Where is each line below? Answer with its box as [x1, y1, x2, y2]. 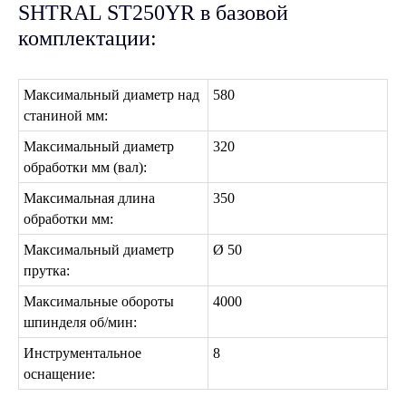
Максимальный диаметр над [24, 86, 199, 102]
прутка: [24, 262, 70, 278]
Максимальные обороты [24, 293, 174, 309]
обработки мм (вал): [24, 159, 147, 175]
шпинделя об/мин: [24, 314, 140, 330]
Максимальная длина [24, 189, 155, 206]
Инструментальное [24, 344, 141, 361]
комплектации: [18, 25, 157, 50]
